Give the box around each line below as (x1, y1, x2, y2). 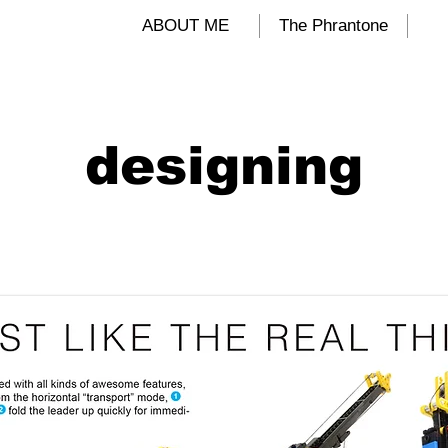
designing (85, 136, 363, 195)
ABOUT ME (141, 16, 229, 35)
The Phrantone (279, 16, 388, 35)
